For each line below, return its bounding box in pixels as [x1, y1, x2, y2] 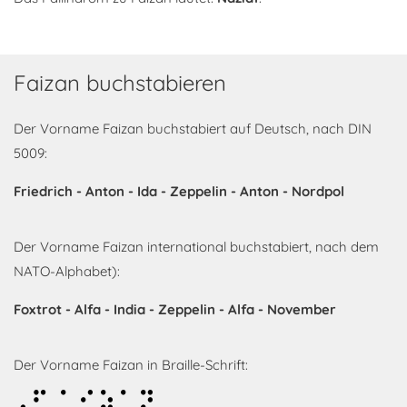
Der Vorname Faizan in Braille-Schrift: [14, 356, 248, 373]
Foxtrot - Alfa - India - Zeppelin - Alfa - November [14, 301, 336, 318]
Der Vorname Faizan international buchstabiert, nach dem [14, 238, 379, 255]
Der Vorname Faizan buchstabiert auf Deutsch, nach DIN [14, 120, 372, 137]
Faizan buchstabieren [14, 69, 226, 96]
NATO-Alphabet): [14, 263, 120, 280]
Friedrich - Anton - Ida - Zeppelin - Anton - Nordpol [14, 183, 344, 200]
